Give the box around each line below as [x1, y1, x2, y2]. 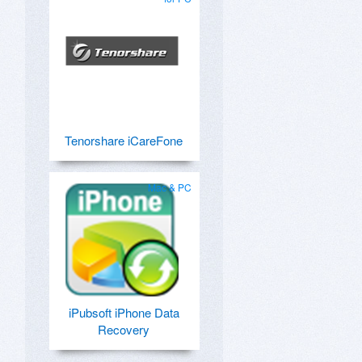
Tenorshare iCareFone [65, 132, 183, 149]
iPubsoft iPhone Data [68, 304, 179, 321]
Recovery [98, 321, 149, 338]
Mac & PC [148, 180, 192, 194]
